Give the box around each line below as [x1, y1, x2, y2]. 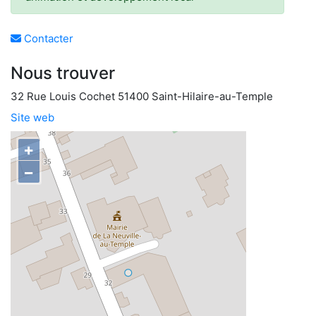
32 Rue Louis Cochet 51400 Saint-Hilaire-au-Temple [11, 90, 273, 103]
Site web [11, 111, 54, 124]
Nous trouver [11, 63, 115, 83]
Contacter [21, 32, 73, 45]
